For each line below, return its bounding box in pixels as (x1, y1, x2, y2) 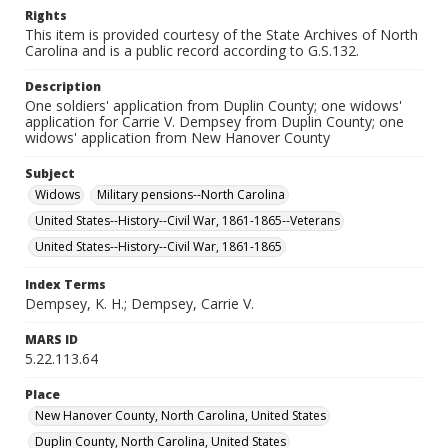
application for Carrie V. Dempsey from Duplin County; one (25, 112, 404, 131)
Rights (25, 7, 67, 24)
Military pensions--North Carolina (97, 186, 285, 203)
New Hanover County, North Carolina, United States (35, 407, 326, 424)
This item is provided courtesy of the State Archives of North (25, 25, 418, 44)
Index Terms (25, 276, 106, 293)
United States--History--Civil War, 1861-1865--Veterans (35, 212, 340, 229)
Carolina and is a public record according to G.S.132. (25, 41, 359, 60)
